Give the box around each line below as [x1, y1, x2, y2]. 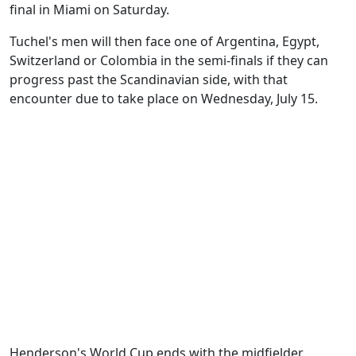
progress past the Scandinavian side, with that [10, 71, 288, 88]
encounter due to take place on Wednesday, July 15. [10, 90, 318, 107]
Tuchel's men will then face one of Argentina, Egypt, [10, 33, 319, 50]
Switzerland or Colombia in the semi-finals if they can [10, 52, 328, 69]
